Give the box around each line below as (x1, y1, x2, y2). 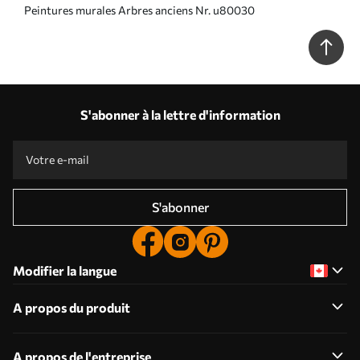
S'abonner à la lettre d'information (80, 106, 280, 122)
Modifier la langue (13, 262, 117, 278)
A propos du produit (13, 299, 130, 315)
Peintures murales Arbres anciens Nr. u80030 (24, 2, 255, 17)
